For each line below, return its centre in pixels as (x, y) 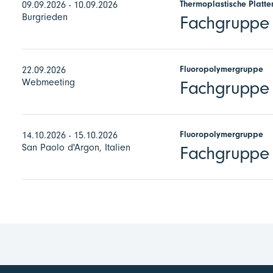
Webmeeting (48, 82)
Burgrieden (45, 17)
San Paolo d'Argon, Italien (76, 147)
